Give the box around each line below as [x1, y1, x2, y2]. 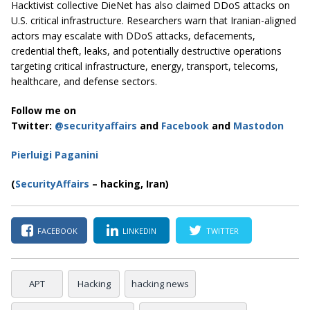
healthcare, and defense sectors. [11, 75, 157, 89]
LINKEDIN [122, 225, 156, 236]
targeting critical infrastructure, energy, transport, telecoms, [11, 60, 278, 73]
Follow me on [11, 104, 76, 118]
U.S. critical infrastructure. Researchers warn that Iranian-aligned [11, 14, 296, 28]
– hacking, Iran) [89, 177, 169, 191]
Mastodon [233, 119, 284, 133]
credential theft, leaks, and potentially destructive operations [11, 44, 282, 58]
